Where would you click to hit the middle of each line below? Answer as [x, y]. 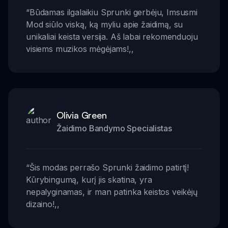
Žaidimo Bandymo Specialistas [114, 128]
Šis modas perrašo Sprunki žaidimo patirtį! [109, 167]
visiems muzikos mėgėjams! [77, 49]
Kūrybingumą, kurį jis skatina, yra [89, 179]
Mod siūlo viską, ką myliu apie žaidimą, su [105, 24]
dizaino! [40, 204]
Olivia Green [82, 115]
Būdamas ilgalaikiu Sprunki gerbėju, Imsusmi [113, 12]
